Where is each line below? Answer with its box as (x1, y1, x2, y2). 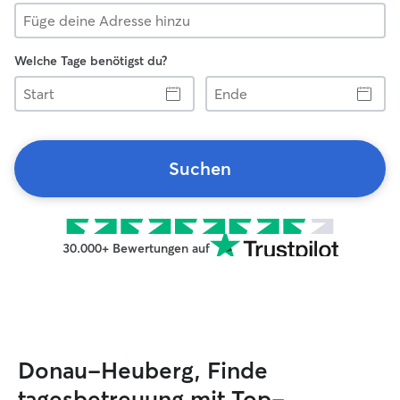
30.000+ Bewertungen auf (62, 240, 210, 256)
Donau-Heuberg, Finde (18, 356, 268, 385)
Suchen (169, 157, 231, 179)
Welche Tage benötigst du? (14, 53, 167, 69)
